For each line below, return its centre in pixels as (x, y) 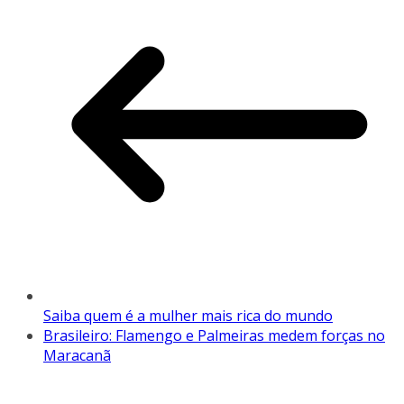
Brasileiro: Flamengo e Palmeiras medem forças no (214, 335)
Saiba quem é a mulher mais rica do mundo (188, 315)
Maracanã (77, 355)
